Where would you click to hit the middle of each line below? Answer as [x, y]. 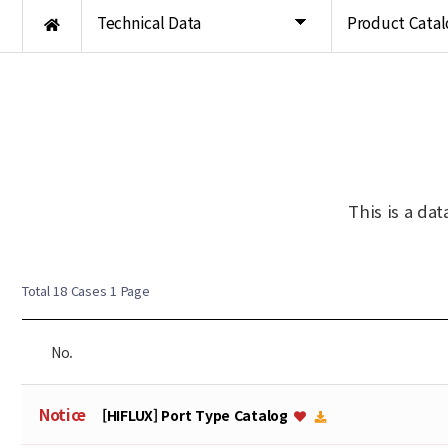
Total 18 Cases [64, 290]
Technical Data [149, 22]
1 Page [128, 290]
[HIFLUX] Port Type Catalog [197, 414]
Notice [62, 414]
